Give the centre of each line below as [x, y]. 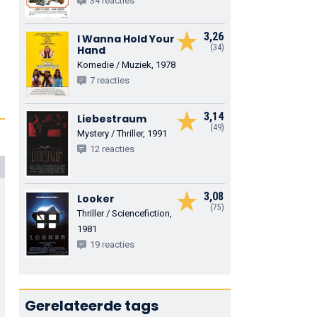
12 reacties [112, 149]
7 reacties [109, 80]
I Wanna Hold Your [126, 39]
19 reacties [112, 244]
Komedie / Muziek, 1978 [126, 65]
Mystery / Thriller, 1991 [122, 133]
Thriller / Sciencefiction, [124, 213]
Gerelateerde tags [91, 306]
